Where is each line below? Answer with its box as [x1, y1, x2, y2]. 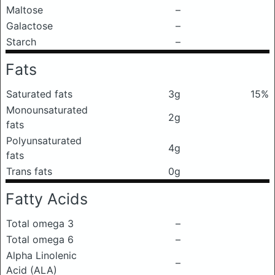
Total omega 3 [6, 217, 74, 230]
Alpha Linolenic [6, 249, 77, 261]
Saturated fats [6, 88, 72, 100]
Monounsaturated [6, 104, 88, 116]
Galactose [6, 20, 53, 32]
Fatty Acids [6, 190, 88, 208]
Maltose [6, 4, 43, 16]
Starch [6, 36, 36, 48]
